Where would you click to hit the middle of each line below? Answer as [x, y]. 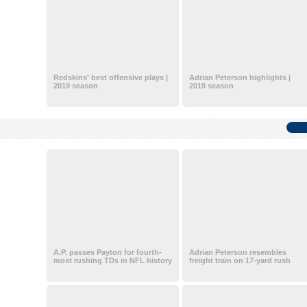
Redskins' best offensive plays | [110, 77]
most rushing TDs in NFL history [112, 260]
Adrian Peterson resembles [237, 252]
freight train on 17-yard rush [240, 260]
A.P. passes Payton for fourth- [107, 252]
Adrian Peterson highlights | [240, 77]
